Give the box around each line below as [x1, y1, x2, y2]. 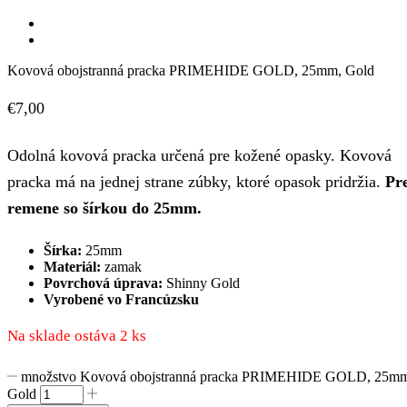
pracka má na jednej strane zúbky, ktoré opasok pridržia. [7, 172, 381, 191]
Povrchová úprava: [44, 274, 163, 291]
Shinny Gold [163, 274, 240, 291]
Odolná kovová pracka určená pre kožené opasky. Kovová [7, 145, 392, 164]
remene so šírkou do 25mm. [7, 198, 202, 217]
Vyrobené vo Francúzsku [44, 291, 199, 307]
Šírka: [44, 242, 82, 258]
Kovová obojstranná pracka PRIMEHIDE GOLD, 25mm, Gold [7, 62, 374, 78]
